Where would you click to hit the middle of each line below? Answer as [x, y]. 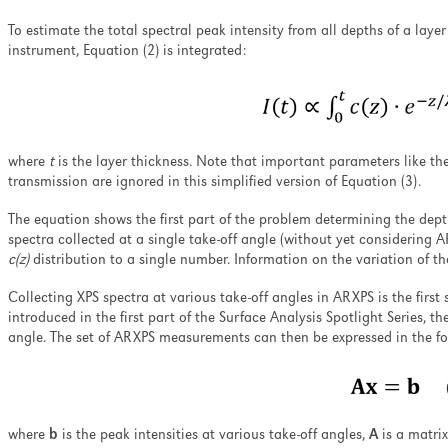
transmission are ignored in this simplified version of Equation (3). [214, 183]
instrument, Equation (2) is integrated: [127, 52]
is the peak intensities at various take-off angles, [213, 436]
